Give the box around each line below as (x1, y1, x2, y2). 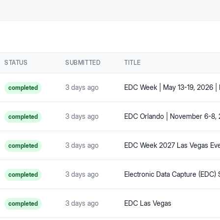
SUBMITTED (65, 59, 101, 66)
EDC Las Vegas (124, 199, 171, 207)
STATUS (4, 59, 28, 66)
